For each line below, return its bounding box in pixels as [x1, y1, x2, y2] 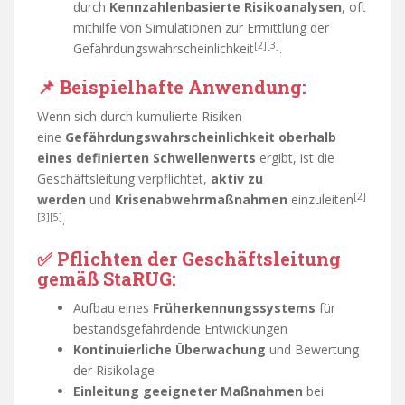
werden [37, 191, 86, 208]
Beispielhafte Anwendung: [60, 75, 306, 99]
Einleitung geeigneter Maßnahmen [73, 382, 303, 400]
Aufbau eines [73, 299, 153, 316]
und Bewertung [266, 341, 359, 358]
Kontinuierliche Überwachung [73, 341, 266, 358]
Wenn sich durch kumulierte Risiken [37, 108, 242, 125]
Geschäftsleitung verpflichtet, [37, 170, 211, 187]
